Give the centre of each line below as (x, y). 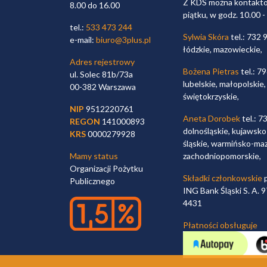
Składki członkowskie (223, 178)
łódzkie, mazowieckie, (223, 49)
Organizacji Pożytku (106, 169)
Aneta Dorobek (212, 119)
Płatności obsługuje (220, 225)
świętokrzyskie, (211, 97)
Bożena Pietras (211, 72)
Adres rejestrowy (102, 62)
